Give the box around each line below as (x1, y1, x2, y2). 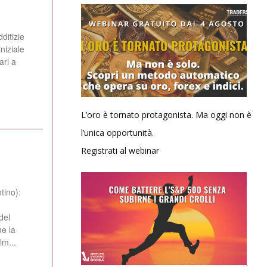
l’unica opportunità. (81, 126, 154, 138)
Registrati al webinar (81, 144, 159, 156)
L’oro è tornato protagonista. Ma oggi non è (81, 108, 252, 120)
